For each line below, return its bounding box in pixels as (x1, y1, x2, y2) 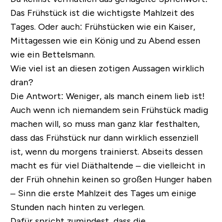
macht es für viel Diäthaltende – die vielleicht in (10, 161, 205, 171)
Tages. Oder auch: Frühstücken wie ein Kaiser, (10, 22, 195, 32)
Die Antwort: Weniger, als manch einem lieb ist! (10, 91, 205, 102)
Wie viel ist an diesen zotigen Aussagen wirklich (10, 63, 204, 74)
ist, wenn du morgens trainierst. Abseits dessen (10, 147, 203, 157)
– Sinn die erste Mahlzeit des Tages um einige (10, 188, 196, 199)
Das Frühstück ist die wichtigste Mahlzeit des (10, 8, 194, 18)
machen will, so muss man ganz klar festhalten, (10, 119, 200, 129)
